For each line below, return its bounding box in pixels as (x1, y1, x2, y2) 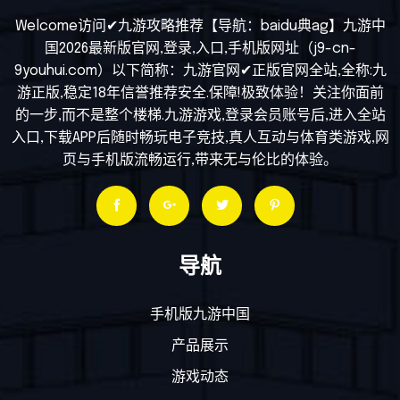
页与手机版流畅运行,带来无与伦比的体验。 (62, 152, 337, 168)
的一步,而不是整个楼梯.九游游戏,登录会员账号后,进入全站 (14, 107, 386, 123)
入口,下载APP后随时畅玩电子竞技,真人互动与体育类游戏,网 (11, 129, 389, 146)
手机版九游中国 (150, 306, 250, 322)
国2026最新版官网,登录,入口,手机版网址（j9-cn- (44, 40, 356, 56)
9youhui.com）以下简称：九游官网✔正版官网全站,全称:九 (13, 62, 387, 79)
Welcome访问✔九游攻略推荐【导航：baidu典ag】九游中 (14, 18, 386, 34)
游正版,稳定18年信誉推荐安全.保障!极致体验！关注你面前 (16, 85, 384, 101)
